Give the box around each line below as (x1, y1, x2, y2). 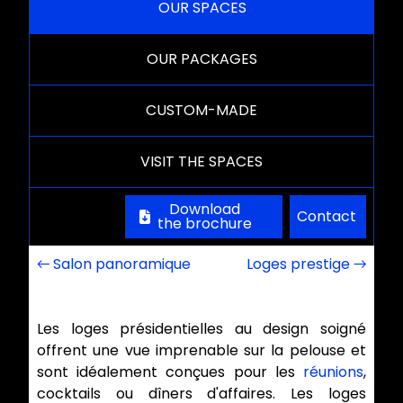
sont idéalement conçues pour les (36, 362, 304, 383)
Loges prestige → (246, 254, 367, 275)
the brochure (157, 213, 252, 235)
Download (169, 199, 240, 220)
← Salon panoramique (36, 254, 191, 275)
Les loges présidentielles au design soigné (36, 318, 367, 340)
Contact (297, 206, 356, 228)
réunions (303, 362, 364, 383)
